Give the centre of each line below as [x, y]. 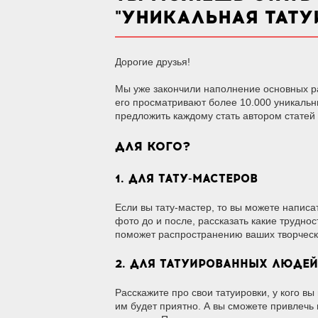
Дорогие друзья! [153, 62]
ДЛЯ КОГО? [153, 146]
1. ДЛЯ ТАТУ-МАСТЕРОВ [186, 179]
